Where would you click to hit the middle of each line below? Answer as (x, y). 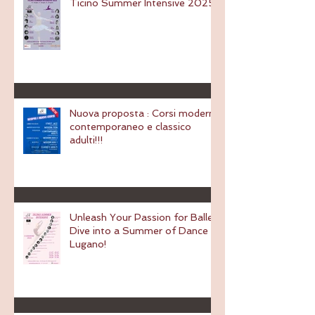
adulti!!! (86, 140)
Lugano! (88, 244)
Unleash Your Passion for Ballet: (144, 218)
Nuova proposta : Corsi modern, (111, 114)
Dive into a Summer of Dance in (144, 231)
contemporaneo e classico (130, 127)
